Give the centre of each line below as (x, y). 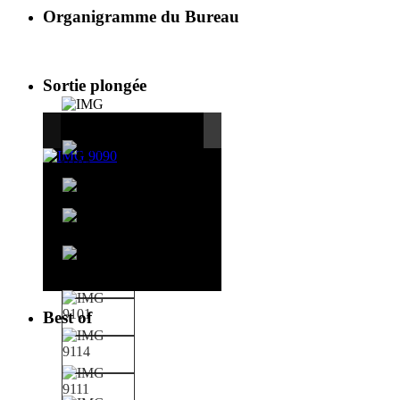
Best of (67, 317)
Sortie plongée (95, 86)
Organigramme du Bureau (141, 16)
